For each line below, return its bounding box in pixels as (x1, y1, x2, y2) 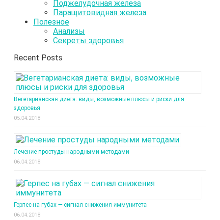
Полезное (33, 17, 69, 27)
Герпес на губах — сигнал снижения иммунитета (14, 201, 147, 208)
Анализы (53, 26, 85, 36)
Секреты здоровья (53, 35, 124, 45)
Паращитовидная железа (53, 7, 146, 17)
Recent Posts (14, 53, 62, 62)
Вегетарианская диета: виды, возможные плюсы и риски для (14, 95, 184, 103)
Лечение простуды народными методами (14, 148, 129, 155)
